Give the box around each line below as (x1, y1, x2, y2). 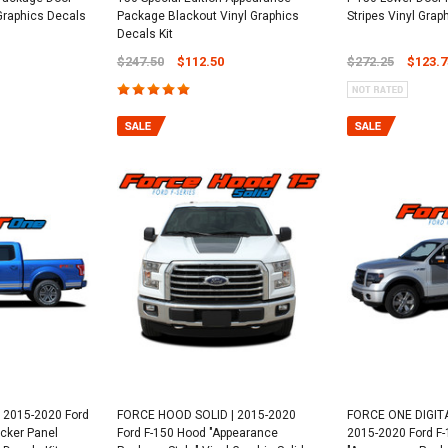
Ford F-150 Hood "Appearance (116, 425, 278, 440)
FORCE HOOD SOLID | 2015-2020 (116, 407, 296, 422)
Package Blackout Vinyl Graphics (116, 9, 299, 24)
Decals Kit (116, 27, 173, 42)
